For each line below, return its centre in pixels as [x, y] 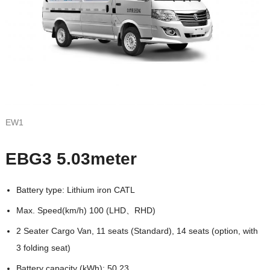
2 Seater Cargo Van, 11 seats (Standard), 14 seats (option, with [137, 231]
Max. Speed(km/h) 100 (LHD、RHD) [86, 210]
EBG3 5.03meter [71, 159]
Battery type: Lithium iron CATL [75, 190]
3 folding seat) [43, 247]
